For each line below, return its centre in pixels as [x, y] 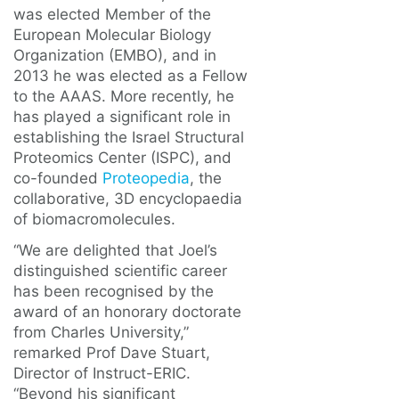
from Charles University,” [101, 333]
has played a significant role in [122, 117]
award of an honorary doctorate [127, 312]
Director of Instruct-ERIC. [102, 374]
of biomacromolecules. [94, 220]
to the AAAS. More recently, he [124, 97]
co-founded [58, 179]
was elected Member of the [112, 15]
